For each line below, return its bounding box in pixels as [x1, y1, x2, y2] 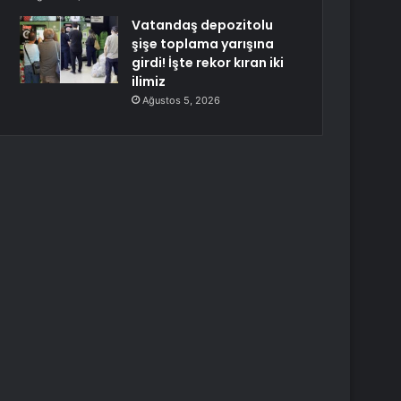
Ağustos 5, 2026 [142, 94, 221, 107]
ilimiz [132, 73, 166, 90]
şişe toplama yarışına [132, 35, 275, 53]
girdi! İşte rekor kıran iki [132, 54, 285, 72]
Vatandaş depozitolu [132, 16, 274, 34]
